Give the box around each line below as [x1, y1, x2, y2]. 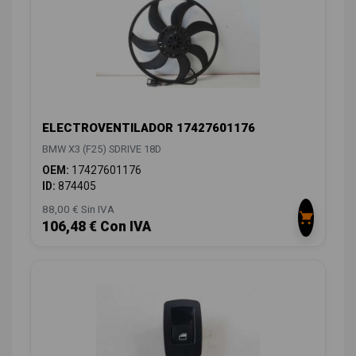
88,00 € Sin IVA [42, 202, 114, 215]
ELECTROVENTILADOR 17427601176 [42, 120, 255, 135]
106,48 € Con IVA [42, 218, 151, 234]
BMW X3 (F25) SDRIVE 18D [42, 142, 161, 155]
